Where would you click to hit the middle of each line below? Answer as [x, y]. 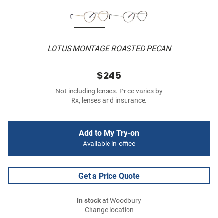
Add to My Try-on [109, 133]
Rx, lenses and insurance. [109, 101]
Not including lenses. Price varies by [109, 91]
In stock [89, 201]
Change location [109, 210]
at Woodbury [121, 201]
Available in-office [109, 144]
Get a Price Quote [109, 176]
